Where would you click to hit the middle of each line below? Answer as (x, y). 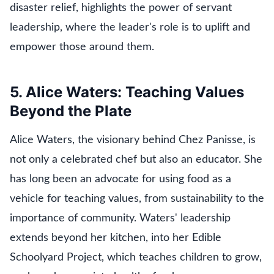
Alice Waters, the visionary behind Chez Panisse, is (133, 140)
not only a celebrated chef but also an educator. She (136, 159)
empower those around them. (82, 47)
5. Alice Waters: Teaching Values (127, 92)
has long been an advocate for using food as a (120, 179)
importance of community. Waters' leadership (120, 218)
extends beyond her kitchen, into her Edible (116, 238)
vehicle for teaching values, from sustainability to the (137, 198)
